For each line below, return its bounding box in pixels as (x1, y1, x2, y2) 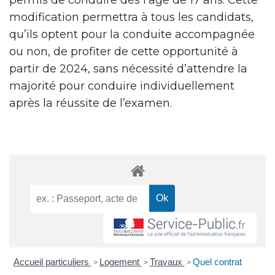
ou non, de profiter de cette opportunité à (9, 44, 238, 58)
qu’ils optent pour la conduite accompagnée (9, 27, 255, 41)
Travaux (149, 256, 185, 267)
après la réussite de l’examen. (9, 96, 172, 110)
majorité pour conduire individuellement (9, 79, 234, 93)
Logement (99, 256, 142, 267)
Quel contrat (192, 256, 242, 267)
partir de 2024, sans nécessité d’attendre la (9, 61, 247, 76)
